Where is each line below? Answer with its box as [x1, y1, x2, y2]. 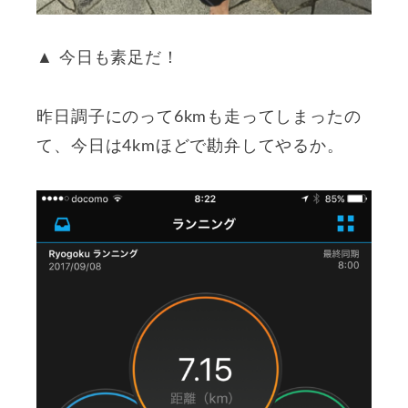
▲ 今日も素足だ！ [36, 50, 179, 67]
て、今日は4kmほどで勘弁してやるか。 [36, 138, 344, 155]
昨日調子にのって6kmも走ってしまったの [36, 108, 362, 126]
